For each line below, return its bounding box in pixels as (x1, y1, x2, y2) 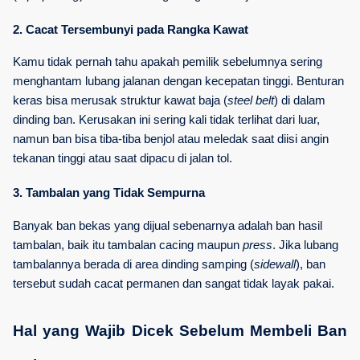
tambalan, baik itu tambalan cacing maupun (13, 238, 243, 252)
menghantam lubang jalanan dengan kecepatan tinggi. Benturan (13, 75, 344, 88)
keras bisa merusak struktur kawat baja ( (13, 94, 227, 108)
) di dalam (274, 94, 325, 108)
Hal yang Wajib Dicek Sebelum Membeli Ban (13, 321, 347, 339)
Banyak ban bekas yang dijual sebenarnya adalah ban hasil (13, 219, 322, 232)
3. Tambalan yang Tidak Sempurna (13, 186, 205, 200)
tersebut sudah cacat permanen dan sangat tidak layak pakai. (13, 276, 334, 290)
